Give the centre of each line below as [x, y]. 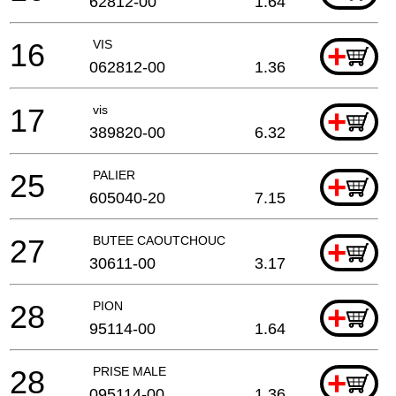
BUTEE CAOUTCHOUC [159, 240]
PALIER [114, 175]
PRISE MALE [129, 371]
